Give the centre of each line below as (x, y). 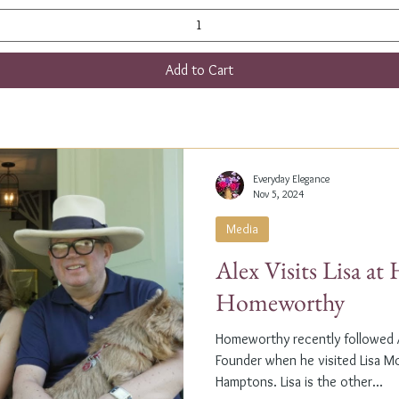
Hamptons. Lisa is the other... (299, 381)
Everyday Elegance (291, 178)
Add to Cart (199, 69)
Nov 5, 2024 (278, 193)
